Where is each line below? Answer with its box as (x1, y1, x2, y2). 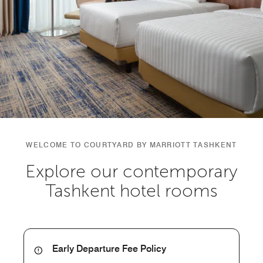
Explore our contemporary (25, 161, 238, 182)
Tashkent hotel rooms (45, 180, 218, 201)
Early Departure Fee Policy (52, 243, 166, 254)
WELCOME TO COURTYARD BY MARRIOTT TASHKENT (26, 140, 237, 149)
